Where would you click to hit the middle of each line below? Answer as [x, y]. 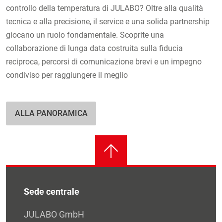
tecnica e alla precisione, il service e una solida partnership [108, 22]
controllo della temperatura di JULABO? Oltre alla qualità [105, 8]
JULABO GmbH [54, 214]
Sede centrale [52, 192]
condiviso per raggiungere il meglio [67, 75]
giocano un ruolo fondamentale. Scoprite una [85, 35]
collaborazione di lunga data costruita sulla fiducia [94, 49]
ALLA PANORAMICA [51, 113]
